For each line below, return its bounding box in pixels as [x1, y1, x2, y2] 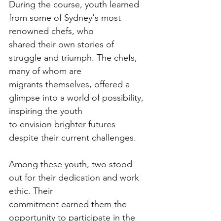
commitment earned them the [9, 198, 129, 210]
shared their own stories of [9, 38, 116, 50]
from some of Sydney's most [9, 12, 123, 23]
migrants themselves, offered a [9, 78, 132, 90]
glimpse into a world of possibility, [9, 92, 146, 103]
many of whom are [9, 65, 81, 76]
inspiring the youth [9, 105, 82, 116]
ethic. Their [9, 185, 53, 196]
